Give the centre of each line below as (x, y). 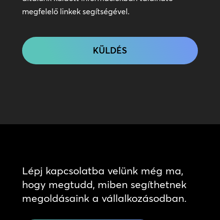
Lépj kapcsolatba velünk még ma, (102, 171)
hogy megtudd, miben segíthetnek (104, 184)
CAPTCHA (40, 32)
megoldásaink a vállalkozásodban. (104, 198)
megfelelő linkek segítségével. (76, 12)
